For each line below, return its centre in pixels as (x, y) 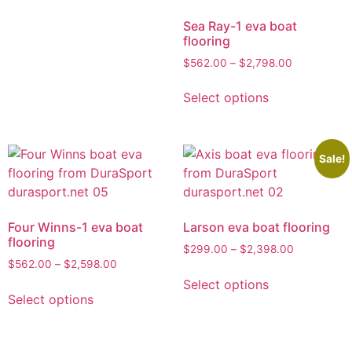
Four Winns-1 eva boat (75, 227)
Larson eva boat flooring (256, 227)
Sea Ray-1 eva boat (240, 26)
